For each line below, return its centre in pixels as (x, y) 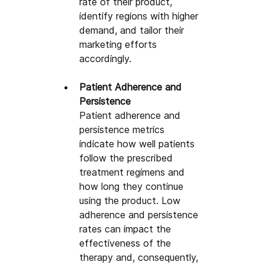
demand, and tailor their (133, 30)
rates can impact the (127, 229)
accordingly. (106, 58)
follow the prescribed (128, 158)
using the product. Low (132, 200)
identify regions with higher (140, 16)
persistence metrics (124, 129)
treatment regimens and (134, 172)
